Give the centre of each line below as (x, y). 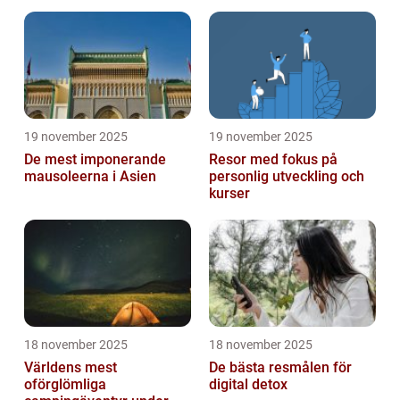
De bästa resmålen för (280, 367)
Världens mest (71, 367)
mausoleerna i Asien (90, 176)
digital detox (248, 384)
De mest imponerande (95, 159)
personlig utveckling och (287, 176)
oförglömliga (65, 384)
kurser (229, 193)
